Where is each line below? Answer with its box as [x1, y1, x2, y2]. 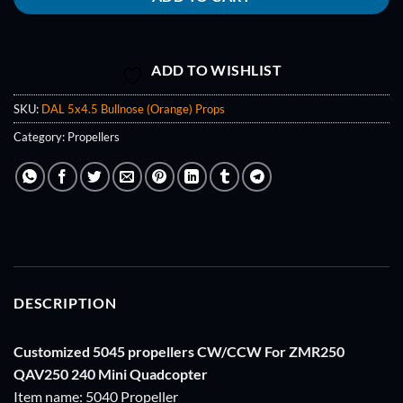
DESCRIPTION [13, 294, 117, 312]
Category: [13, 130, 67, 145]
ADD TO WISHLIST [151, 62, 282, 79]
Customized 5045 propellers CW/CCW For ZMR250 [13, 343, 345, 361]
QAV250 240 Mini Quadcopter [13, 365, 208, 383]
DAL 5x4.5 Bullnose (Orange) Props [41, 102, 225, 117]
